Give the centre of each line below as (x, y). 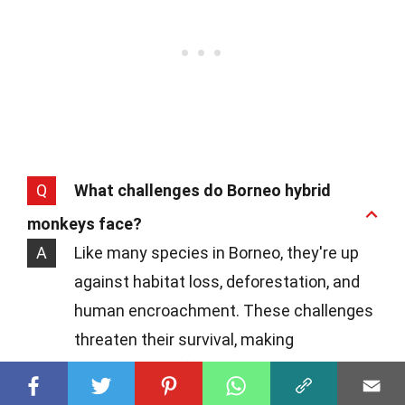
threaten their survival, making (184, 340)
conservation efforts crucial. (178, 369)
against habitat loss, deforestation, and (217, 282)
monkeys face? (85, 224)
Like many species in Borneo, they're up (217, 253)
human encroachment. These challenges (224, 311)
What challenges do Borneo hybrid (202, 191)
